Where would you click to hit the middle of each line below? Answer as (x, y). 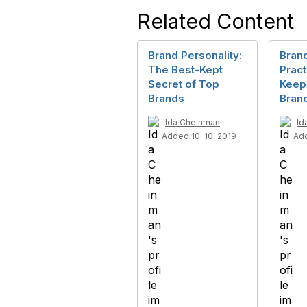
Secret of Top (184, 84)
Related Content (216, 21)
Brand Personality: (195, 55)
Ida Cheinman (193, 122)
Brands (166, 98)
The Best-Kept (185, 69)
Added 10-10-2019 (199, 136)
